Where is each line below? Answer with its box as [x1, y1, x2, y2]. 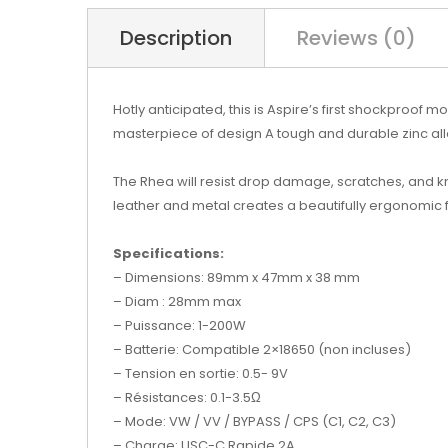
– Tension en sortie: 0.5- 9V [113, 364, 288, 383]
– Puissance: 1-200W [113, 316, 246, 335]
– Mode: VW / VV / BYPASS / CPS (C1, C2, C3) [113, 412, 396, 431]
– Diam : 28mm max [113, 292, 241, 311]
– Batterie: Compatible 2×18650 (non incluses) [113, 340, 411, 359]
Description [120, 24, 232, 52]
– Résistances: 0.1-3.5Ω [113, 388, 261, 407]
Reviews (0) [297, 24, 416, 52]
